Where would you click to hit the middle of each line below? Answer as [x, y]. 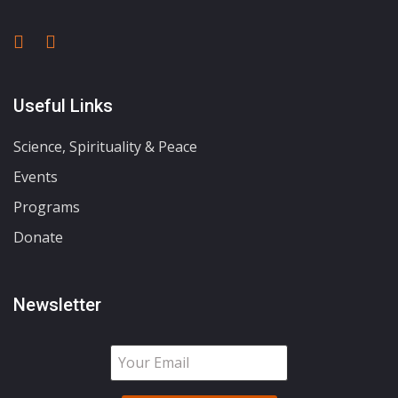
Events [36, 177]
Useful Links [63, 106]
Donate [38, 237]
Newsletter [57, 305]
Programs [47, 207]
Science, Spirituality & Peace [105, 147]
